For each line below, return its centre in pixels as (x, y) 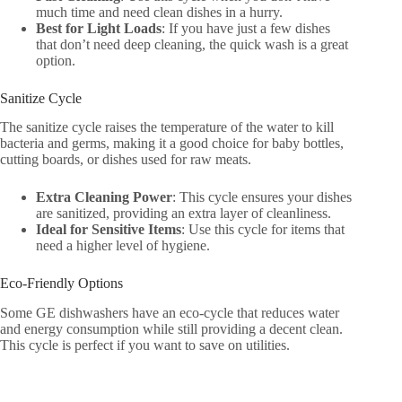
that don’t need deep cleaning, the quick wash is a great (192, 44)
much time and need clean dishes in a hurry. (159, 12)
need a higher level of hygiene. (123, 246)
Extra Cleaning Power (104, 197)
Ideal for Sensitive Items (109, 230)
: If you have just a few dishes (246, 28)
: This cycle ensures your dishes (262, 197)
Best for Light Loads (99, 28)
